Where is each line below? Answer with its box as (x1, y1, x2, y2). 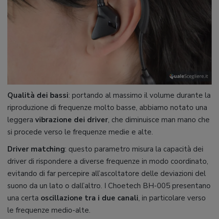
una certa (7, 193, 41, 203)
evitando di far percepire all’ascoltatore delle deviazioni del (7, 168, 206, 178)
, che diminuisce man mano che (108, 114, 210, 125)
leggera (7, 114, 35, 125)
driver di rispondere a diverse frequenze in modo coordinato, (7, 156, 208, 166)
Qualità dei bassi (7, 90, 68, 100)
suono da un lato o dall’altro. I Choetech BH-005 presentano (7, 180, 211, 191)
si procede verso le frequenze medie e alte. (7, 127, 153, 137)
